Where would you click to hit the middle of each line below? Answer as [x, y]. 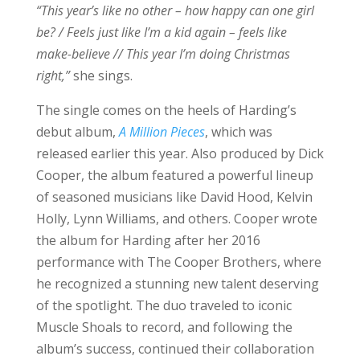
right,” [54, 75]
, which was [238, 131]
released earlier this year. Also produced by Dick [180, 153]
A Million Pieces [162, 131]
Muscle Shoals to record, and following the [164, 327]
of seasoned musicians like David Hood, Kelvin [174, 196]
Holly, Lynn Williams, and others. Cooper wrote [176, 218]
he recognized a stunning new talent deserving [177, 283]
